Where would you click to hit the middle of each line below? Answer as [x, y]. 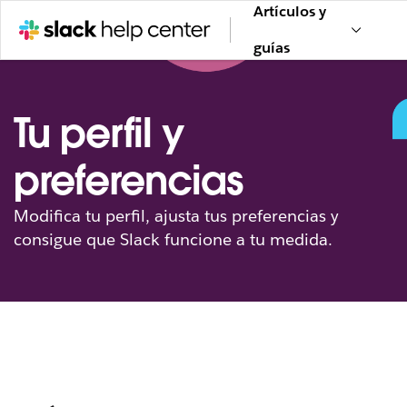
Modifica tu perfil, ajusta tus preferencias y [176, 216]
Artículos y [289, 11]
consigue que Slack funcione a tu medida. [173, 239]
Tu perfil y [99, 133]
